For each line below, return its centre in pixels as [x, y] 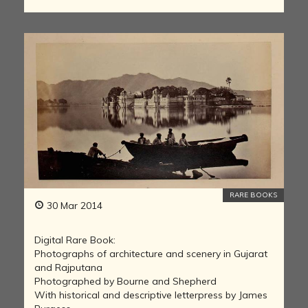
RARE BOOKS [253, 195]
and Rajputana [68, 268]
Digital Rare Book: [75, 240]
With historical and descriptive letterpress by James [151, 295]
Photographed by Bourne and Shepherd [125, 282]
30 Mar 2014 [73, 206]
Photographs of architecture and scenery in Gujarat [151, 254]
